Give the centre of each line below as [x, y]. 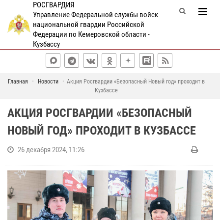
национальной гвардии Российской [88, 25]
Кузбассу [46, 44]
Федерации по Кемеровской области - [91, 34]
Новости [48, 82]
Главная [18, 82]
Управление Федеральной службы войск [95, 15]
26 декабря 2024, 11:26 [51, 150]
